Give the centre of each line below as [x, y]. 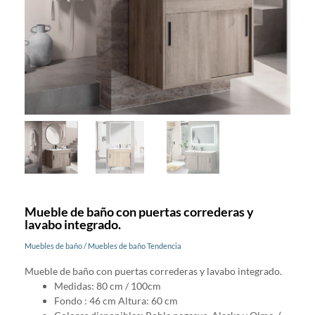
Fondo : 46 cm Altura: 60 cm [116, 301]
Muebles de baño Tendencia [135, 246]
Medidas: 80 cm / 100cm [108, 286]
